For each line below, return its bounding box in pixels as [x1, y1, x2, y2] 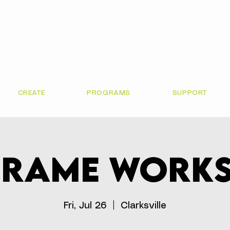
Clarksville [121, 201, 166, 210]
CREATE [17, 90, 45, 97]
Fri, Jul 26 [64, 201, 107, 210]
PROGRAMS [86, 90, 131, 97]
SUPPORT [172, 90, 207, 97]
